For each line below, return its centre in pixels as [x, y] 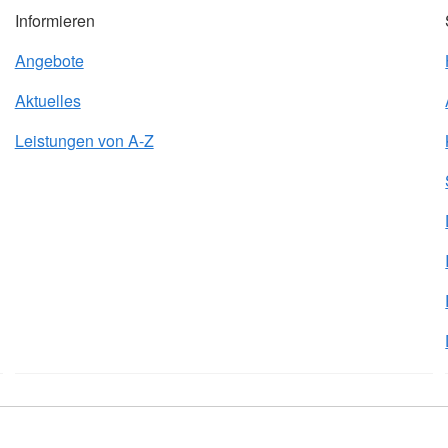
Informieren [54, 21]
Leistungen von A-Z [84, 141]
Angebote [49, 61]
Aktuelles [47, 101]
